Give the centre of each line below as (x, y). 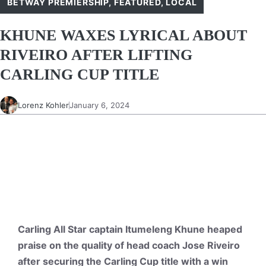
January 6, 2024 (99, 105)
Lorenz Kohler (43, 105)
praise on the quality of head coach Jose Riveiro (129, 245)
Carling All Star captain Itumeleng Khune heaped (130, 229)
